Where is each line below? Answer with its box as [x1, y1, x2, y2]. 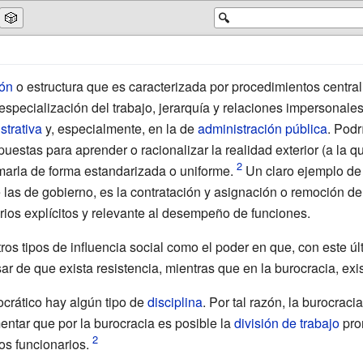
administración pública [197, 118, 327, 138]
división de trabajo [233, 313, 340, 332]
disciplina [147, 292, 203, 311]
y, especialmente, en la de [41, 118, 198, 138]
